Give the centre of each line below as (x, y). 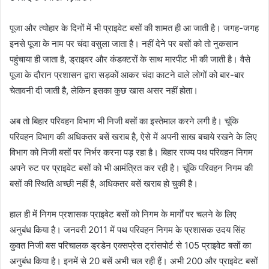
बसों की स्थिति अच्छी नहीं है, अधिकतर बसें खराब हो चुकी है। (104, 183)
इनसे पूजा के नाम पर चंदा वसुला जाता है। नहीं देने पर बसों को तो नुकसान (124, 44)
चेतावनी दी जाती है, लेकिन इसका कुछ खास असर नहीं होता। (104, 90)
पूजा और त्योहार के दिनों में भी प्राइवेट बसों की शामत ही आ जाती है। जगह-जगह (134, 28)
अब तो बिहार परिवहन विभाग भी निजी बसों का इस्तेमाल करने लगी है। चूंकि (124, 121)
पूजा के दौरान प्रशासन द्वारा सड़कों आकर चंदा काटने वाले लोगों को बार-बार (127, 75)
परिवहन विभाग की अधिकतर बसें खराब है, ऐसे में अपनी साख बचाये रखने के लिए (133, 137)
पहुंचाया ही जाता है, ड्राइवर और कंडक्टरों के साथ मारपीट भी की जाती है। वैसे (130, 59)
